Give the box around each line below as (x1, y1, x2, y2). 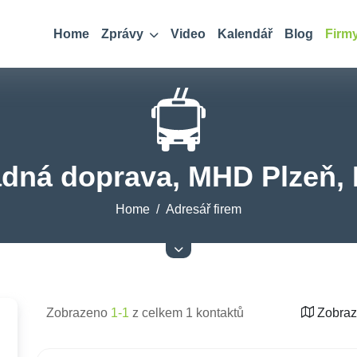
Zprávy (101, 27, 147, 41)
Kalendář (218, 27, 273, 41)
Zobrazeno (46, 306, 111, 320)
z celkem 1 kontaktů (129, 306, 244, 320)
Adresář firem (166, 202, 241, 216)
